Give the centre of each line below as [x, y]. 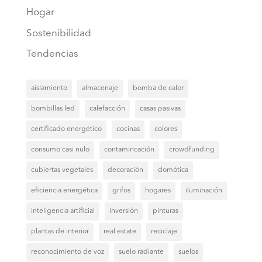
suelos [188, 252]
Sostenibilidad [58, 33]
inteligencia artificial [63, 211]
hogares [158, 191]
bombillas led [53, 109]
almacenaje [100, 89]
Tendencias [52, 54]
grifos [121, 191]
